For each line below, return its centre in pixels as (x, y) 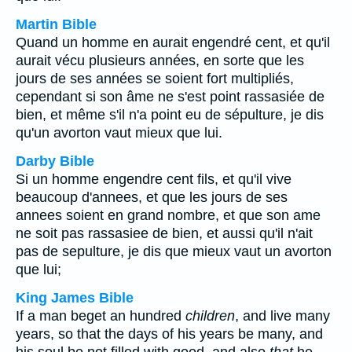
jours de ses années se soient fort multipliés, (155, 79)
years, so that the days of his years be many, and (169, 334)
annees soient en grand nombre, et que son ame (168, 215)
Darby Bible (55, 161)
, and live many (282, 316)
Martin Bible (56, 24)
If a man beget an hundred (101, 316)
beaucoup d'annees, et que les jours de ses (152, 197)
